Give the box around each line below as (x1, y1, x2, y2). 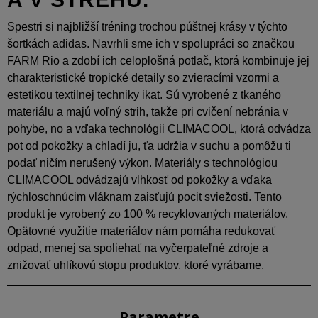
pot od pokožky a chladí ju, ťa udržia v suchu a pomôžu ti (7, 139, 291, 152)
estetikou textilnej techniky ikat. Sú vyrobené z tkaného (7, 88, 281, 101)
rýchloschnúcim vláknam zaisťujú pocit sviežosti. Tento (7, 190, 282, 203)
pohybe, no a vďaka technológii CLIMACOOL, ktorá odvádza (7, 122, 311, 135)
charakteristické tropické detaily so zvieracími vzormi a (7, 71, 279, 84)
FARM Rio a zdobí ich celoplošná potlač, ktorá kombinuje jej (7, 54, 309, 67)
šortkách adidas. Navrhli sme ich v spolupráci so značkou (7, 37, 295, 50)
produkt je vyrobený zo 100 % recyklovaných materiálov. (7, 207, 288, 220)
